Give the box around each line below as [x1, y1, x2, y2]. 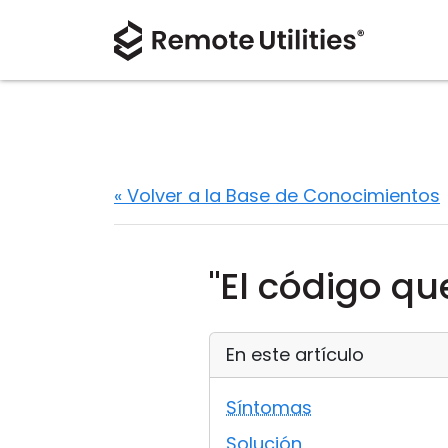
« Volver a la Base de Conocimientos [114, 183, 440, 208]
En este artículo [226, 342, 364, 367]
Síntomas [226, 395, 312, 420]
